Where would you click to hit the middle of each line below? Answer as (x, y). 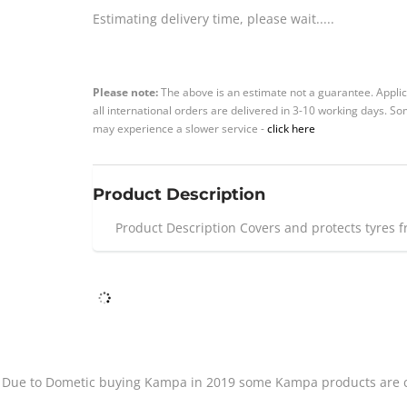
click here (291, 129)
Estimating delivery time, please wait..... (213, 19)
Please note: (127, 92)
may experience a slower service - (180, 129)
